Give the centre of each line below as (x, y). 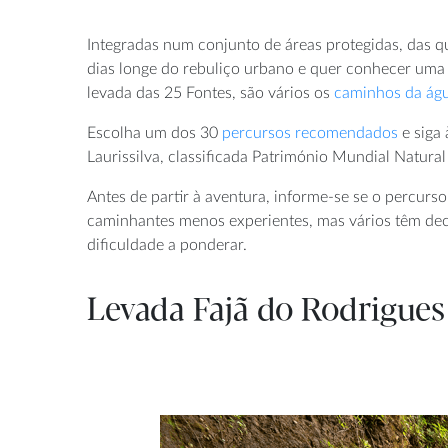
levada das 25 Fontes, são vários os (210, 92)
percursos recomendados (310, 132)
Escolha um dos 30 (154, 132)
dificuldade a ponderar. (167, 244)
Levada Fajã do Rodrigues (266, 310)
